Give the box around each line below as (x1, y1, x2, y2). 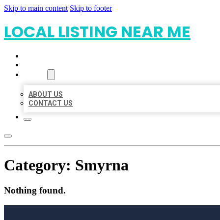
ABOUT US (28, 90, 63, 98)
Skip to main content (4, 4, 68, 12)
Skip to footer (70, 4, 112, 12)
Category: (4, 156, 75, 174)
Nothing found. (4, 185, 66, 195)
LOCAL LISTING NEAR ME (4, 21, 191, 43)
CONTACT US (28, 99, 73, 107)
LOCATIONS (24, 61, 62, 69)
